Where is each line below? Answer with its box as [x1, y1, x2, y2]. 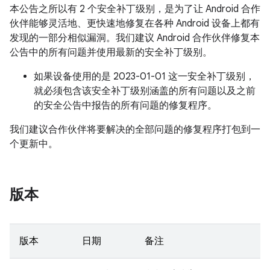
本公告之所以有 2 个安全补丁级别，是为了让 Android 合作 [10, 3, 260, 15]
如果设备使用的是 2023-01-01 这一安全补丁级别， [34, 71, 255, 83]
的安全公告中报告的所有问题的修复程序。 [34, 99, 217, 111]
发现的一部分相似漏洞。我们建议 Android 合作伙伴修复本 [10, 32, 260, 44]
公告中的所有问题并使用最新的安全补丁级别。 [10, 46, 212, 58]
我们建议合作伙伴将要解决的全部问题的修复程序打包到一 [10, 124, 260, 136]
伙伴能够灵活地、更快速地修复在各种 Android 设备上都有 [10, 17, 260, 30]
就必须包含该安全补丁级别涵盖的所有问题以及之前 [34, 85, 256, 97]
